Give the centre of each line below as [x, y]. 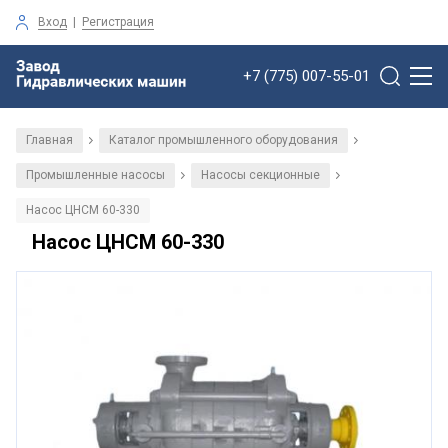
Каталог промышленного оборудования [223, 139]
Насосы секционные [260, 174]
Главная [49, 139]
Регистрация [118, 21]
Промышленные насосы [95, 174]
